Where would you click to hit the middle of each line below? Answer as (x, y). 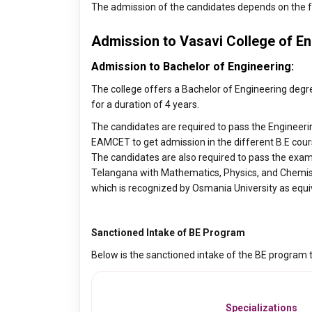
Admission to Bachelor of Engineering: (193, 67)
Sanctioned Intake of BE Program (168, 233)
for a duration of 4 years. (145, 104)
